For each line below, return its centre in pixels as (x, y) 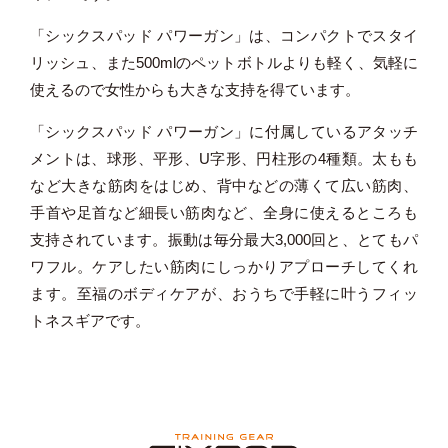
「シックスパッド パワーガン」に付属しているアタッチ (224, 131)
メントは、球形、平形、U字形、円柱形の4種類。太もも (224, 158)
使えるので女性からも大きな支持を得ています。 (195, 89)
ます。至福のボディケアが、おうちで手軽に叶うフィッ (224, 293)
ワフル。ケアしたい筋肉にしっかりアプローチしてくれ (224, 266)
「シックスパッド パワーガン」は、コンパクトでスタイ (224, 35)
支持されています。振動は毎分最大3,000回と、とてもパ (224, 239)
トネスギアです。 (90, 320)
